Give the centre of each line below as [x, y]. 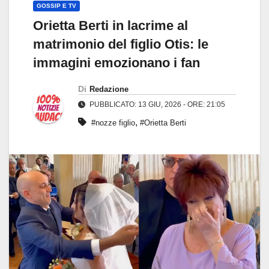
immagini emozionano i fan [116, 63]
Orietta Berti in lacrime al [110, 26]
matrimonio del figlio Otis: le [121, 44]
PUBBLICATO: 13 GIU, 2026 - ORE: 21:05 [156, 105]
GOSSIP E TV [56, 6]
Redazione [109, 89]
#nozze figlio [113, 123]
